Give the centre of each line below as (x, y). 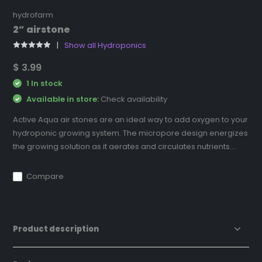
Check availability (134, 99)
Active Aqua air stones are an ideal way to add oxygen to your (131, 120)
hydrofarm (33, 15)
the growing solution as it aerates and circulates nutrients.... (125, 147)
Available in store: (63, 99)
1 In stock (44, 84)
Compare (45, 177)
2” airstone (42, 30)
